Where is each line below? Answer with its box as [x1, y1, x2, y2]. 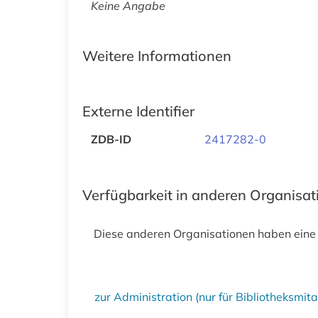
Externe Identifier [82, 102, 194, 120]
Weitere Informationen [82, 46, 231, 65]
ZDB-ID [91, 131, 131, 146]
